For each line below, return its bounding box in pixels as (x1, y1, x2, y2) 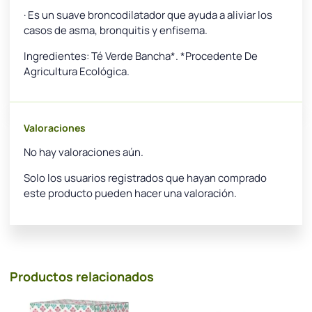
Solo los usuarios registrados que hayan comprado (24, 170, 267, 185)
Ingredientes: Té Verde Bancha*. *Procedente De (24, 48, 258, 63)
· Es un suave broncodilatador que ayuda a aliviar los (24, 8, 272, 23)
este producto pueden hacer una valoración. (24, 185, 237, 201)
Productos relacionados (10, 267, 154, 285)
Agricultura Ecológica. (24, 63, 130, 79)
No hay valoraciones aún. (24, 145, 143, 160)
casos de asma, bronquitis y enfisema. (24, 23, 208, 38)
